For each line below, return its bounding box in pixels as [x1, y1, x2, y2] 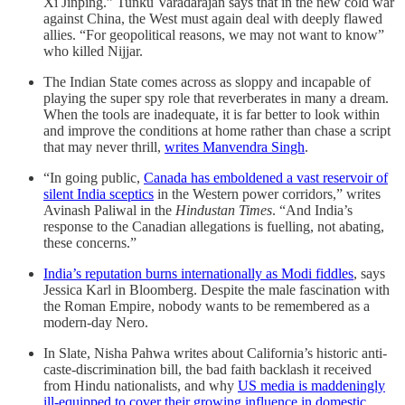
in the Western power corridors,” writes [154, 185, 381, 202]
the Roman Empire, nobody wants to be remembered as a [43, 297, 370, 314]
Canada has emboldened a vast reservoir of [144, 169, 388, 185]
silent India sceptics [43, 185, 154, 202]
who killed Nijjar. [43, 42, 143, 59]
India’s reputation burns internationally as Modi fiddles [43, 265, 353, 281]
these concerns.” [43, 234, 137, 250]
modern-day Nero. [43, 314, 152, 330]
